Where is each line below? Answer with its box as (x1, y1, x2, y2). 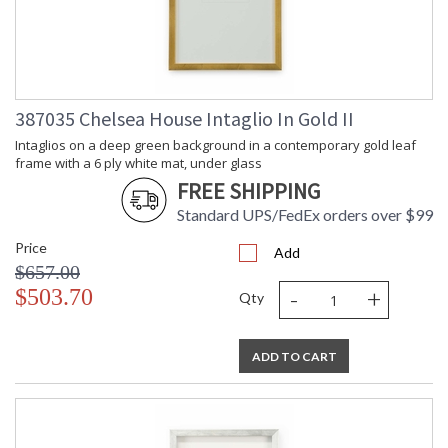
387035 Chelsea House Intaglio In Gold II (15, 106, 354, 132)
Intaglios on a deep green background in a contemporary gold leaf (15, 136, 416, 155)
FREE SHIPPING (177, 177, 320, 206)
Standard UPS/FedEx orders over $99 (177, 205, 433, 225)
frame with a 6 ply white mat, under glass (15, 154, 262, 173)
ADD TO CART (251, 349, 337, 365)
